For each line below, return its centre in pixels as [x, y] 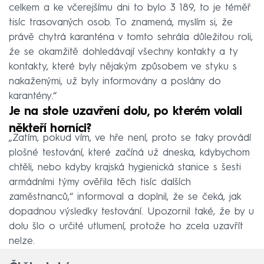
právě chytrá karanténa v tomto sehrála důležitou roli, [131, 37]
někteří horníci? [50, 129]
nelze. [22, 241]
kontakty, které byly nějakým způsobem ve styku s [123, 67]
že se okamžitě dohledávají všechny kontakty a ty [123, 52]
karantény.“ [33, 96]
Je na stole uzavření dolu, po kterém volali [125, 112]
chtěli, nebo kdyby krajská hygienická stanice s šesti [125, 167]
